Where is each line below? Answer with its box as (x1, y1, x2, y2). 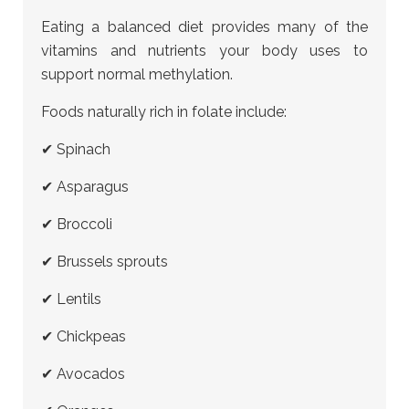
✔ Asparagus (41, 178, 129, 195)
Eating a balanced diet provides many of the (41, 18, 368, 36)
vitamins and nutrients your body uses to (41, 42, 368, 59)
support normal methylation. (41, 66, 233, 83)
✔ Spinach (41, 141, 110, 158)
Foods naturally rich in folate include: (41, 103, 287, 121)
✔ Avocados (41, 365, 125, 383)
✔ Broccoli (41, 215, 112, 233)
